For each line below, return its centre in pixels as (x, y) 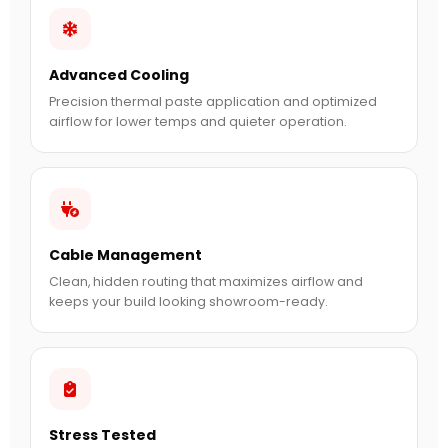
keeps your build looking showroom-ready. (188, 302)
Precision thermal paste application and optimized (213, 102)
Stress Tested (102, 435)
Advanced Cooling (119, 75)
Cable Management (125, 255)
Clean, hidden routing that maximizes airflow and (206, 282)
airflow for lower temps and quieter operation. (198, 122)
